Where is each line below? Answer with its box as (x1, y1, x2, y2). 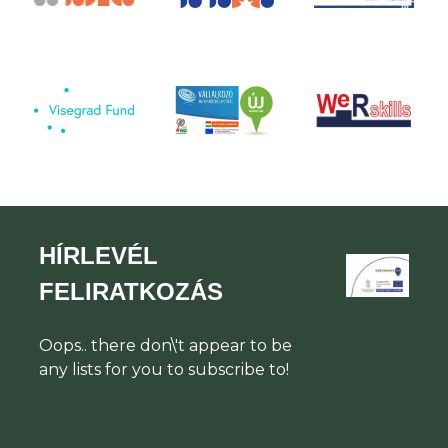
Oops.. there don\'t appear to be (38, 336, 292, 356)
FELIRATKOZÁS (38, 278, 223, 306)
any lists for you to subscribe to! (38, 360, 289, 380)
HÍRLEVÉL (38, 242, 158, 270)
